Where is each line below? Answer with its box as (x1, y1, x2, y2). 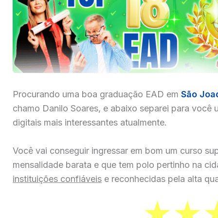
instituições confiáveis (13, 173, 102, 184)
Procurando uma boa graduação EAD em (13, 89, 181, 99)
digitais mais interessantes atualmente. (13, 117, 167, 127)
